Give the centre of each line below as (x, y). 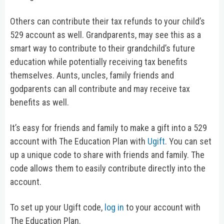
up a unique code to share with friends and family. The (107, 154)
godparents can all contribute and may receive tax (100, 88)
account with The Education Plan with (79, 141)
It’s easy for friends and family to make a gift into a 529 (108, 127)
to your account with (162, 207)
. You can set (188, 141)
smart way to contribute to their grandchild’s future (102, 48)
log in (114, 207)
